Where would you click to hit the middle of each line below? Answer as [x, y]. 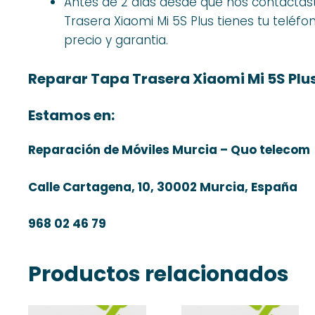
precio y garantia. [116, 40]
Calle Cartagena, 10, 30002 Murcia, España [163, 187]
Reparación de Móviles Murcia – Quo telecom [169, 150]
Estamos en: [71, 116]
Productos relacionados [159, 275]
